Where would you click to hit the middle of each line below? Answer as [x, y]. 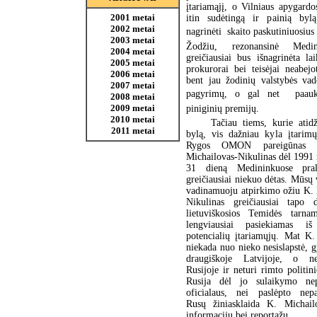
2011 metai [133, 131]
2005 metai [133, 63]
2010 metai [133, 119]
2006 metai [133, 74]
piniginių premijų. [223, 108]
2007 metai [133, 85]
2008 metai [133, 97]
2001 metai [133, 17]
